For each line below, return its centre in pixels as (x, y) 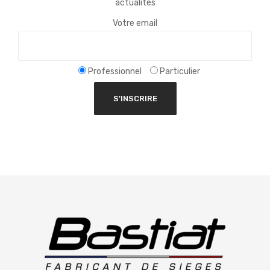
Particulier (180, 71)
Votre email (135, 23)
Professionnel (115, 71)
